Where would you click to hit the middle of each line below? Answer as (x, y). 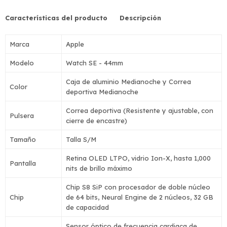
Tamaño (23, 139)
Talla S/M (81, 139)
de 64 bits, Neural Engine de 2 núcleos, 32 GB (140, 197)
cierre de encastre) (97, 121)
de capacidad (87, 207)
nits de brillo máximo (99, 168)
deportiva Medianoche (102, 92)
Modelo (22, 63)
